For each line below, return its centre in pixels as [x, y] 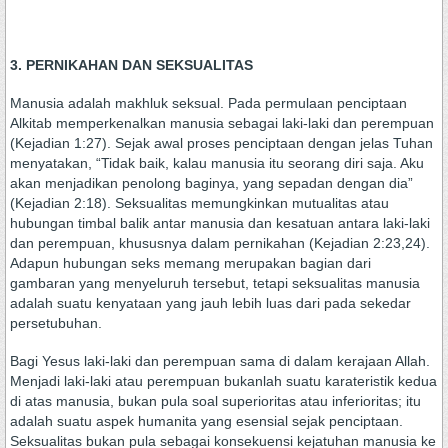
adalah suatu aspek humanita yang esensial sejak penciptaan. [206, 421]
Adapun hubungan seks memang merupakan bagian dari [190, 263]
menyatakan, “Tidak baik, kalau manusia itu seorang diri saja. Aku [217, 163]
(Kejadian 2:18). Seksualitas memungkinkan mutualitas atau [199, 203]
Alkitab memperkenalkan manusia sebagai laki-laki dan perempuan [222, 123]
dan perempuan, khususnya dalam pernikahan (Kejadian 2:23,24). [220, 243]
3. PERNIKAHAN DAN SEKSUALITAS [131, 65]
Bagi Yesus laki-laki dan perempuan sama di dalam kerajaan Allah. [220, 361]
